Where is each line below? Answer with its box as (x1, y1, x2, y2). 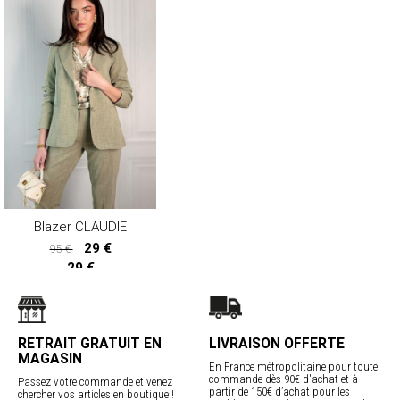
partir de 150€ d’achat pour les (209, 384, 350, 398)
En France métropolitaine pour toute (209, 359, 378, 373)
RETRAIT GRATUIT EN (18, 335, 162, 352)
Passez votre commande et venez (18, 374, 172, 388)
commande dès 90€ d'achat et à (209, 371, 358, 386)
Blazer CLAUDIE (34, 218, 127, 235)
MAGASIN (18, 350, 82, 367)
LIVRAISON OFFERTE (209, 335, 345, 352)
